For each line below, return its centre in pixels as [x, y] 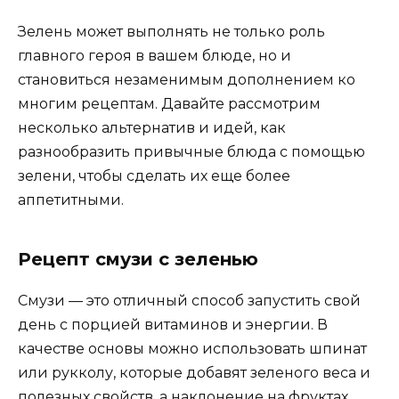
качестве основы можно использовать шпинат [192, 348]
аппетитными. [71, 199]
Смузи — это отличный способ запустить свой [189, 300]
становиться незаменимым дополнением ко [187, 79]
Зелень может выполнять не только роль [171, 31]
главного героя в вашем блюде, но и [155, 55]
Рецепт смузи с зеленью [138, 259]
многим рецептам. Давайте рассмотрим [169, 103]
